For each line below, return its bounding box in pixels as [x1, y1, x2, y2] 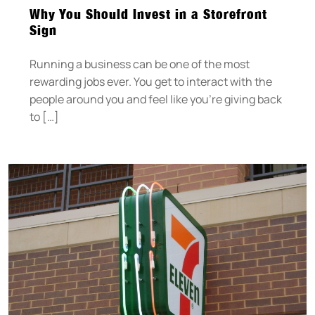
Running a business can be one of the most [30, 56, 250, 72]
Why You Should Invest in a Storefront [30, 6, 267, 22]
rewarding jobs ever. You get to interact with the [30, 74, 272, 90]
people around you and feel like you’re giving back [30, 91, 282, 108]
